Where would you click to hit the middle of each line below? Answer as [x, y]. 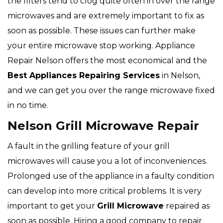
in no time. [28, 106]
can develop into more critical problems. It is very [105, 191]
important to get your [52, 206]
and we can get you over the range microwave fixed [111, 91]
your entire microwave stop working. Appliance [101, 46]
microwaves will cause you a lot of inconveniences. [107, 161]
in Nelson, [180, 76]
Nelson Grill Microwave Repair [103, 126]
